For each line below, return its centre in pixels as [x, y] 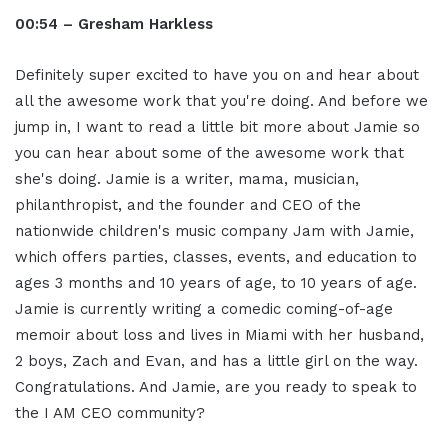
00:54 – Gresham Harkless [114, 24]
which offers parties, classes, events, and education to [216, 257]
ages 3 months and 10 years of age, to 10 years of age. [216, 283]
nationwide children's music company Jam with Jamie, [214, 231]
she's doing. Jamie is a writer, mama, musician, [187, 179]
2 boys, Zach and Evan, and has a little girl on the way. [216, 361]
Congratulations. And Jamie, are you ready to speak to [216, 387]
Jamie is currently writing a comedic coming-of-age [204, 309]
